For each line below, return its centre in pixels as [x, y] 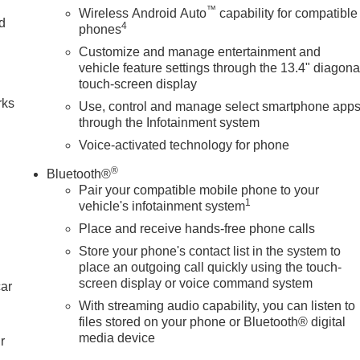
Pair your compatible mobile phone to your [199, 190]
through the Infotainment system [170, 123]
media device [117, 338]
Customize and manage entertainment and [200, 52]
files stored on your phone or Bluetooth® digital [213, 322]
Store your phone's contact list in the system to [210, 252]
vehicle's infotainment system [162, 207]
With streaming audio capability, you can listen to [217, 306]
